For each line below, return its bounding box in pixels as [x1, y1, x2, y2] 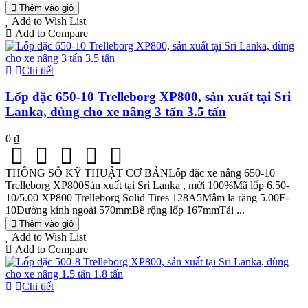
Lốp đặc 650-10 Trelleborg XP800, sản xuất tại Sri [5, 89, 291, 104]
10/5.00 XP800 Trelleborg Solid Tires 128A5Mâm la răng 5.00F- [5, 191, 289, 203]
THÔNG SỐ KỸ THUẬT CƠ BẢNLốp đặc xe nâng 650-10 [5, 166, 275, 179]
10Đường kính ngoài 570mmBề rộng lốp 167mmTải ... [5, 203, 245, 216]
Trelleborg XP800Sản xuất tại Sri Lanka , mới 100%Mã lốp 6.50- [5, 179, 289, 191]
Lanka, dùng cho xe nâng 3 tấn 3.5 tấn [5, 104, 226, 120]
